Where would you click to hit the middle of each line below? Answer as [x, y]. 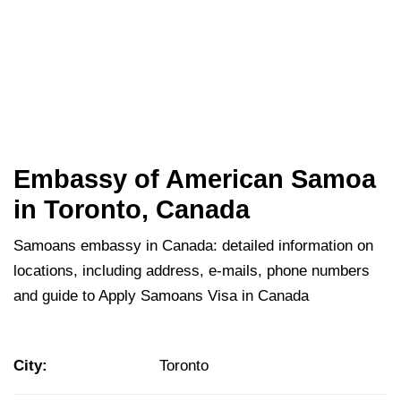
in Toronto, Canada [132, 210]
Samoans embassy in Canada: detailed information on [193, 246]
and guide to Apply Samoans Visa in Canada [161, 296]
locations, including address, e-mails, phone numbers [192, 271]
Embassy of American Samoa [195, 179]
